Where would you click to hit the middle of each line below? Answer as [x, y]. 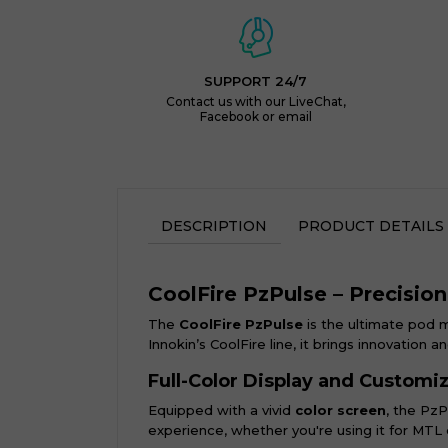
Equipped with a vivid [221, 410]
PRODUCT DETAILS [370, 226]
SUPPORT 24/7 [256, 81]
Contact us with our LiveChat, [255, 101]
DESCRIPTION [214, 226]
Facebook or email [255, 116]
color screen [340, 410]
